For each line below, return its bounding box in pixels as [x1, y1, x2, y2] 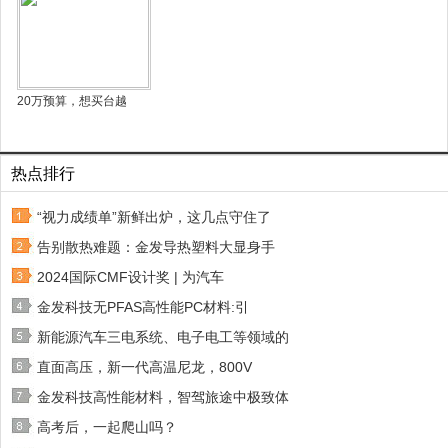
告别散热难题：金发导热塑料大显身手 [37, 239, 275, 255]
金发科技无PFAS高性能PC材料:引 [37, 299, 249, 315]
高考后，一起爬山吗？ [37, 419, 177, 435]
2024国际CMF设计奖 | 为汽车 [37, 269, 224, 285]
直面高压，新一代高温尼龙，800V [37, 359, 252, 375]
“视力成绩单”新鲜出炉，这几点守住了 [37, 209, 271, 225]
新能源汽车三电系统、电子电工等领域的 [37, 329, 289, 345]
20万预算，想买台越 [17, 94, 127, 108]
